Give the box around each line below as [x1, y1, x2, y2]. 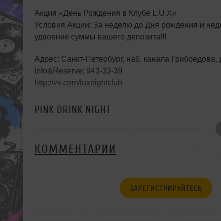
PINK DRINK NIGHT [35, 103, 111, 115]
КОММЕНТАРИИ [35, 142, 116, 156]
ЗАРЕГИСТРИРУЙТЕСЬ [130, 184, 203, 193]
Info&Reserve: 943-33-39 [35, 66, 122, 75]
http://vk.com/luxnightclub [35, 78, 122, 87]
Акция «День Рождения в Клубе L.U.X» [35, 8, 177, 17]
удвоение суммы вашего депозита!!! [35, 32, 166, 41]
